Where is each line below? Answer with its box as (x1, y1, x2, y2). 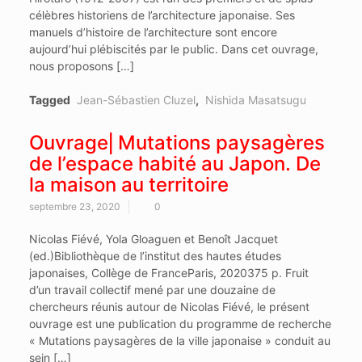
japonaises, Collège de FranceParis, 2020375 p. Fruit (28, 266, 309, 280)
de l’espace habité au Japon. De (28, 152, 321, 176)
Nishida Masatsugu (204, 93, 306, 107)
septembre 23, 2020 (28, 200, 120, 213)
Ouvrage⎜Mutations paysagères (28, 131, 325, 155)
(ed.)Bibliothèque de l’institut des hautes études (28, 249, 281, 263)
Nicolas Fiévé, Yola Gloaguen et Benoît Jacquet (28, 232, 278, 246)
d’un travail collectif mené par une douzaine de (28, 283, 276, 297)
